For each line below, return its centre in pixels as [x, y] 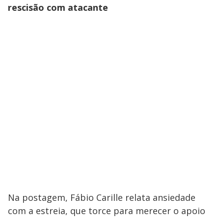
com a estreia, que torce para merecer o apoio [107, 210]
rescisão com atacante [58, 7]
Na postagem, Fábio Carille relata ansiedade [102, 197]
